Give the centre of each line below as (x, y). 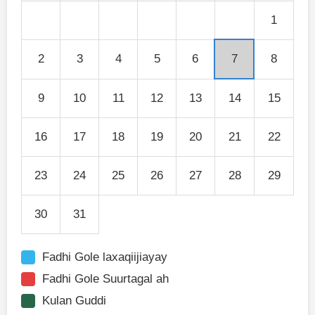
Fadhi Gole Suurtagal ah (105, 279)
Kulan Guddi (74, 301)
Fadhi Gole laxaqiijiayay (105, 257)
